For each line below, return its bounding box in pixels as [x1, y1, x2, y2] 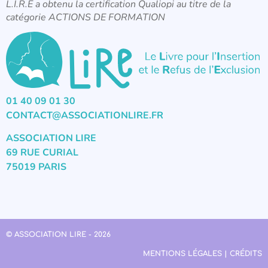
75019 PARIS [6, 160, 66, 174]
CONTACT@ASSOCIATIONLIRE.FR [6, 108, 163, 122]
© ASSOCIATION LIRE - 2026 [6, 230, 111, 239]
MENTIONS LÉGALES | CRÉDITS [143, 249, 262, 258]
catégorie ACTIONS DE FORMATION [6, 11, 165, 25]
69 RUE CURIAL [6, 146, 78, 160]
